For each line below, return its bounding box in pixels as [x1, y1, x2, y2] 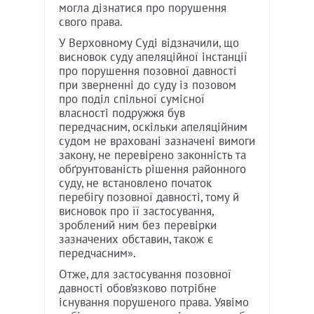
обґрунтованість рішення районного [59, 162, 246, 177]
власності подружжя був [59, 106, 185, 121]
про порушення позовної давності [59, 64, 237, 78]
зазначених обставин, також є [59, 232, 213, 247]
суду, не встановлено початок [59, 176, 212, 191]
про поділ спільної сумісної [59, 92, 205, 107]
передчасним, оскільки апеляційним [59, 120, 247, 135]
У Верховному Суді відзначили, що [59, 36, 239, 50]
